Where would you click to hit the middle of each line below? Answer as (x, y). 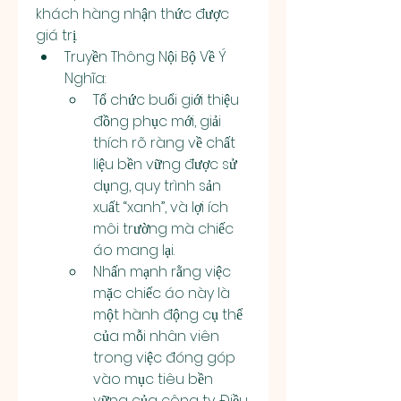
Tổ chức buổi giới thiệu (166, 100)
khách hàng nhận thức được (132, 14)
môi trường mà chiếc (163, 229)
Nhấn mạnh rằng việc (162, 272)
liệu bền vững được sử (165, 164)
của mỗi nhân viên (156, 336)
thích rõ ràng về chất (164, 143)
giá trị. (56, 35)
